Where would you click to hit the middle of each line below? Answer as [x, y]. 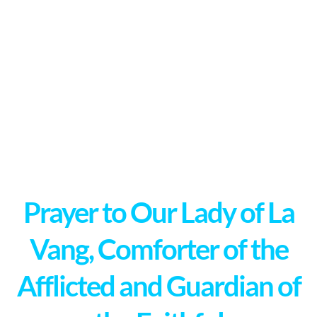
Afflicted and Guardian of [158, 286]
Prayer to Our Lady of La [158, 212]
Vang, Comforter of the [158, 249]
